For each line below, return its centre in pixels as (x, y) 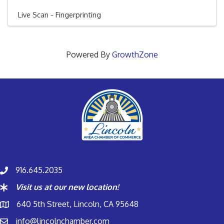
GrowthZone (135, 54)
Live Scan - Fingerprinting (59, 14)
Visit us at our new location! (67, 187)
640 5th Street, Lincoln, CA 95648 (78, 204)
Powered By (89, 54)
